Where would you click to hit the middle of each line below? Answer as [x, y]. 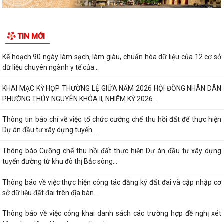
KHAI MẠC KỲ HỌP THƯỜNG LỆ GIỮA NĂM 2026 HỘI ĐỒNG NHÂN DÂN [112, 88]
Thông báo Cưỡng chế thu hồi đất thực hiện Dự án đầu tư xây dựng [112, 151]
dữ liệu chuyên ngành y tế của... [51, 68]
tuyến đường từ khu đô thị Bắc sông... [60, 161]
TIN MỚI [31, 37]
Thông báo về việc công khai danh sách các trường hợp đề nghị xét [112, 214]
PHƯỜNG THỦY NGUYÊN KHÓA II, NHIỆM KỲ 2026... [80, 99]
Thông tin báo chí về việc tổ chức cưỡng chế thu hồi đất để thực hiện [112, 120]
